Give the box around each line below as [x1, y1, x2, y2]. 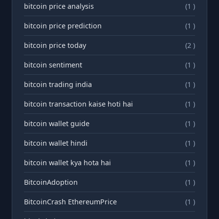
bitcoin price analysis [24, 1, 94, 11]
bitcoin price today [24, 40, 86, 50]
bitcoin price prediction [24, 21, 102, 30]
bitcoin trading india [24, 79, 92, 89]
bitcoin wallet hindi [24, 138, 88, 148]
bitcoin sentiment [24, 60, 82, 69]
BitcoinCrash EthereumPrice [24, 197, 117, 206]
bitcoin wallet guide [24, 118, 89, 128]
